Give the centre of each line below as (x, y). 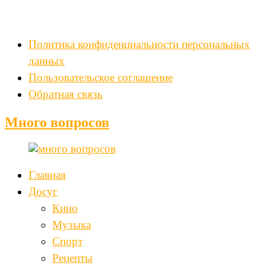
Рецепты (72, 258)
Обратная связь (66, 94)
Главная (47, 175)
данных (47, 61)
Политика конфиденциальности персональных (139, 45)
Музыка (72, 225)
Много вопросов (57, 123)
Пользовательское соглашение (101, 78)
